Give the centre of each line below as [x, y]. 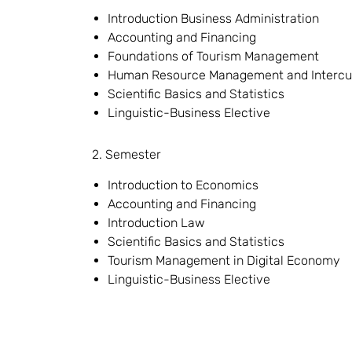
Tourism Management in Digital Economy [224, 260]
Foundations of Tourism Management [213, 56]
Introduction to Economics [183, 185]
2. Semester [126, 154]
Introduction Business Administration [213, 18]
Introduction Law [156, 223]
